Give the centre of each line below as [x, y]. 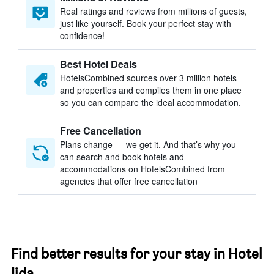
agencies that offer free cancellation [129, 181]
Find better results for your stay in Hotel [137, 254]
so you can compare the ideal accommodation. [150, 102]
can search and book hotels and [122, 157]
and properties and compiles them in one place [151, 90]
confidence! [82, 35]
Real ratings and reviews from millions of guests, [154, 11]
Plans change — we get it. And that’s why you [148, 144]
